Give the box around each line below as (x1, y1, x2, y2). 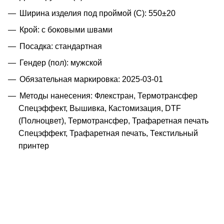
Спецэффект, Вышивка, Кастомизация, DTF (18, 103, 181, 112)
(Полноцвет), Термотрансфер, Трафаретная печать (18, 116, 208, 125)
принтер (18, 141, 49, 150)
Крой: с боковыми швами (19, 25, 112, 34)
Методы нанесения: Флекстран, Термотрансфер (19, 91, 197, 100)
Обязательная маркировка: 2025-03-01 (19, 74, 163, 83)
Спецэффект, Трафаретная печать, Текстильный (18, 128, 198, 137)
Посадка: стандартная (19, 41, 102, 50)
